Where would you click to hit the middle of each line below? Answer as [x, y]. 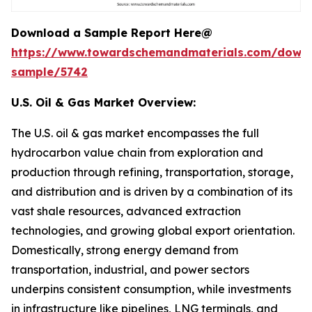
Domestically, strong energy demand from [125, 250]
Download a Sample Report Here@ [112, 33]
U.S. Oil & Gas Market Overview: [103, 102]
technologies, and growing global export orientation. [153, 231]
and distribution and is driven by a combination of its [152, 192]
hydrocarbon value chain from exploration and [137, 153]
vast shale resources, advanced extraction [126, 211]
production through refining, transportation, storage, [152, 172]
